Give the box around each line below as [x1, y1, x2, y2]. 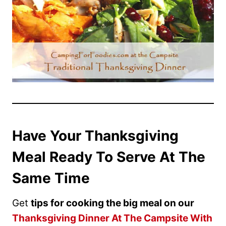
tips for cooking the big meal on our [31, 197, 194, 209]
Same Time [12, 169, 90, 187]
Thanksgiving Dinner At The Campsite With [12, 212, 212, 224]
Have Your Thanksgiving [12, 127, 179, 144]
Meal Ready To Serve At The [12, 148, 205, 165]
